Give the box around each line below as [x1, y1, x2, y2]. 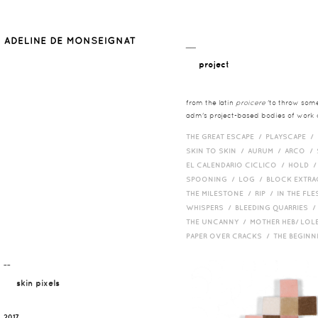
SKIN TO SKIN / [186, 146, 248, 155]
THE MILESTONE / [186, 189, 255, 197]
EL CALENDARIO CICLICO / [186, 160, 288, 169]
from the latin [186, 99, 236, 106]
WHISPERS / [186, 203, 235, 212]
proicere [236, 99, 265, 106]
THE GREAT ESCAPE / [186, 132, 265, 141]
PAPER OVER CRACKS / [186, 231, 273, 240]
